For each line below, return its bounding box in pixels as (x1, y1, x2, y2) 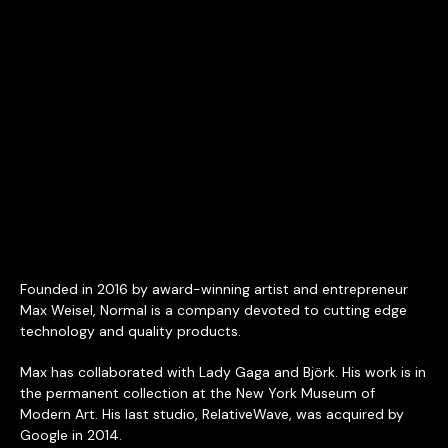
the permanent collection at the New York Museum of (20, 384, 375, 402)
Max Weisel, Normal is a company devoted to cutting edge (20, 301, 407, 319)
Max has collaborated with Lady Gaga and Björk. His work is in (20, 363, 426, 381)
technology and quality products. (20, 322, 241, 340)
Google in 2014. (20, 426, 122, 444)
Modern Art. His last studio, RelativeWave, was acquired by (20, 405, 404, 423)
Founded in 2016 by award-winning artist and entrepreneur (20, 280, 408, 298)
